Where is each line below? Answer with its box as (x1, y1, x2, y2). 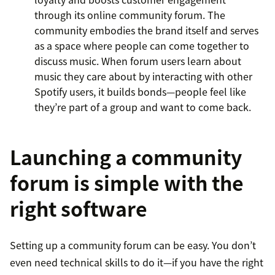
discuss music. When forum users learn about (34, 53, 241, 69)
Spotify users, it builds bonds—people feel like (34, 84, 246, 99)
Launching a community (10, 142, 242, 172)
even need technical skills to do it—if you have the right (10, 255, 263, 270)
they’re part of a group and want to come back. (34, 99, 251, 115)
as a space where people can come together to (34, 38, 249, 53)
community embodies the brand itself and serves (34, 23, 258, 38)
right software (10, 194, 147, 223)
